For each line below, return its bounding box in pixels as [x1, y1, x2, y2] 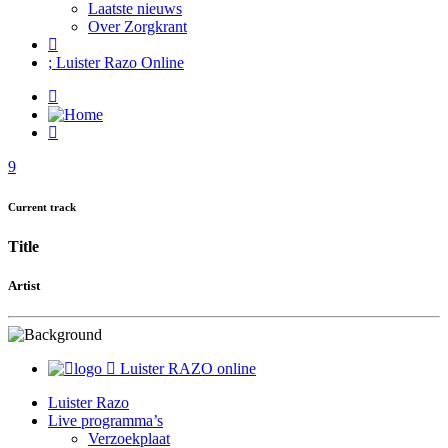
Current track [8, 200, 76, 213]
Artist [8, 278, 40, 294]
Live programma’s [48, 412, 163, 430]
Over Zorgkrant [88, 18, 187, 35]
